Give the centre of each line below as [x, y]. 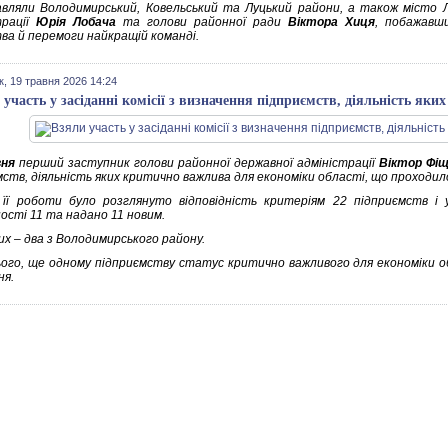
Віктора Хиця [331, 22]
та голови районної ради [202, 22]
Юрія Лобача [76, 22]
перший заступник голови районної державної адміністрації [197, 163]
